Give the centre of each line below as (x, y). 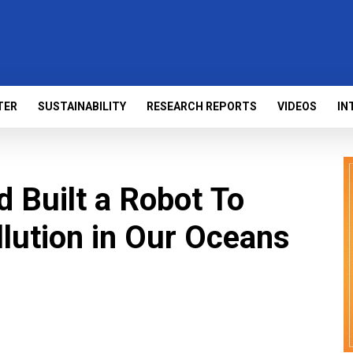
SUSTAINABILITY (82, 106)
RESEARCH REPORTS (202, 106)
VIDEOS (297, 106)
